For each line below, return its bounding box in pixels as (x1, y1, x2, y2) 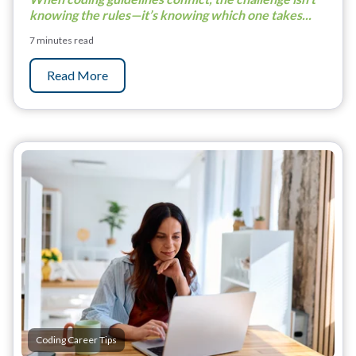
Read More (47, 67, 108, 83)
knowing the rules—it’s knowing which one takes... (29, 6, 311, 22)
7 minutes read (29, 33, 94, 46)
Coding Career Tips (36, 333, 117, 346)
